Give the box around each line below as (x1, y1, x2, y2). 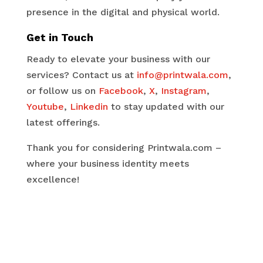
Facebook (98, 85, 143, 96)
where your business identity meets (26, 158, 189, 169)
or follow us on (26, 85, 99, 96)
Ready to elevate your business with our (26, 53, 210, 65)
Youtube (26, 101, 64, 112)
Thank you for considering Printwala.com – (26, 142, 221, 153)
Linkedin (69, 101, 108, 112)
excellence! (26, 174, 79, 185)
